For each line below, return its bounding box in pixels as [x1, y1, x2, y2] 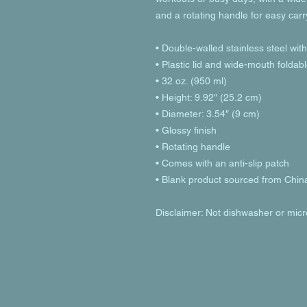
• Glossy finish [156, 125, 217, 136]
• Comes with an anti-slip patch [156, 158, 289, 169]
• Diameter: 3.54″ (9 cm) [156, 108, 260, 119]
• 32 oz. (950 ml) [156, 75, 227, 86]
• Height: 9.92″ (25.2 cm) [156, 92, 262, 103]
